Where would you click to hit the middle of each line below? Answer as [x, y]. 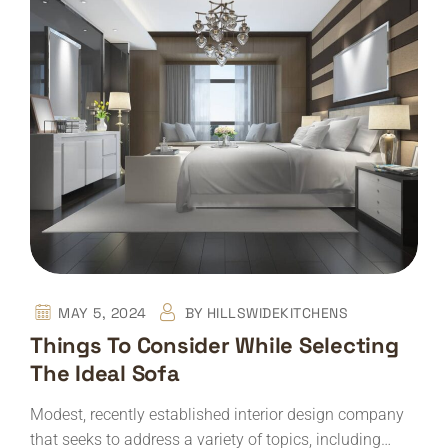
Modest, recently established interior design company [217, 415]
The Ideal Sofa [105, 373]
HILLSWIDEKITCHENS [277, 313]
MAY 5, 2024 [102, 313]
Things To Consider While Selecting [214, 345]
